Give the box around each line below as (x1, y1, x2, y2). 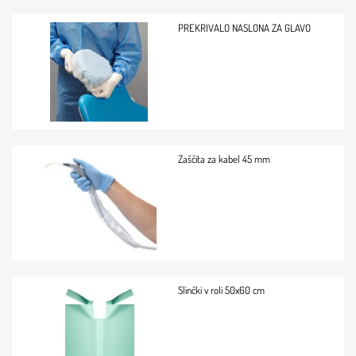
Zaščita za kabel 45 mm (178, 153, 270, 165)
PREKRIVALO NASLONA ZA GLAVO (178, 21, 311, 34)
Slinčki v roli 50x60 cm (178, 284, 265, 296)
